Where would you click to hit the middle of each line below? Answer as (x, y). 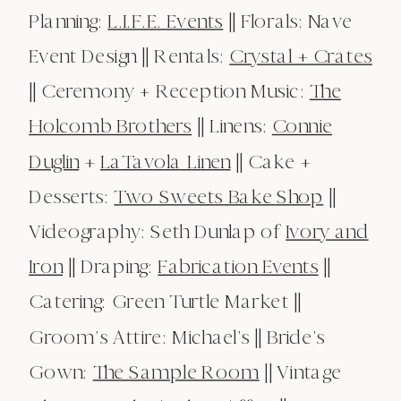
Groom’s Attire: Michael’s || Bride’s (177, 337)
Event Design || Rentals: (129, 56)
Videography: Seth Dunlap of (158, 231)
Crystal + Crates (301, 56)
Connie (302, 126)
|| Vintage (300, 372)
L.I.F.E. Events (166, 21)
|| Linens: (232, 126)
